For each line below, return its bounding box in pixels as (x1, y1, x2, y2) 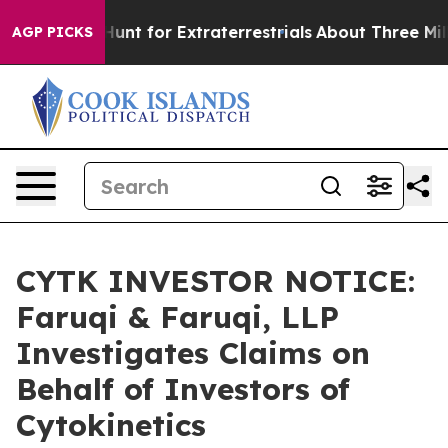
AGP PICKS (12, 23, 93, 41)
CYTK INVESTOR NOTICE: (16, 262, 415, 300)
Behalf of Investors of (16, 370, 350, 408)
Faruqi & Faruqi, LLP (16, 298, 339, 336)
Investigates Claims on (16, 334, 370, 372)
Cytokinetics (16, 406, 206, 444)
